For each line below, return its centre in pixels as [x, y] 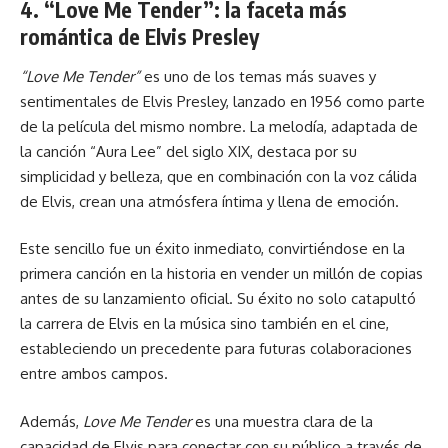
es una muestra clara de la [282, 421]
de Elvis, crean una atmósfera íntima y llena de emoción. [209, 201]
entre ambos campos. [94, 373]
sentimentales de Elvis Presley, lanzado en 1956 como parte [222, 101]
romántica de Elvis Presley [139, 36]
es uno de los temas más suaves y [258, 76]
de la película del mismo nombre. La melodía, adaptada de [219, 126]
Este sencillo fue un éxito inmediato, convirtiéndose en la [212, 248]
